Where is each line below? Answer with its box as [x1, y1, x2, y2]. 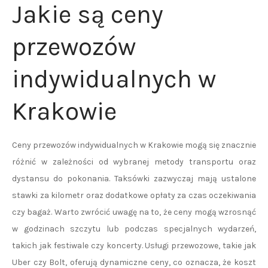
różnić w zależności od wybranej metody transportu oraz [12, 157, 256, 167]
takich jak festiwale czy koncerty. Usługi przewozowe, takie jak [12, 240, 256, 251]
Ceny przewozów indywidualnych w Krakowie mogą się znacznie [12, 140, 256, 150]
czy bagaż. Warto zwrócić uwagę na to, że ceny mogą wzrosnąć [12, 207, 256, 217]
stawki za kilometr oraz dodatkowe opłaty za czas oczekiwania [12, 190, 256, 200]
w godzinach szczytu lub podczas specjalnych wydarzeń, [12, 224, 256, 234]
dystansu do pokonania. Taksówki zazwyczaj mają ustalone [12, 173, 256, 184]
